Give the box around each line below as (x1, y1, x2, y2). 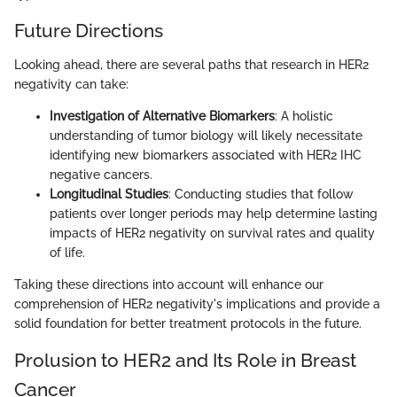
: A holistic (275, 108, 333, 123)
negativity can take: (14, 76, 128, 91)
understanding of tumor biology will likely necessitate (50, 128, 362, 143)
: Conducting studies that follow (168, 186, 354, 201)
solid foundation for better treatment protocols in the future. (14, 315, 362, 331)
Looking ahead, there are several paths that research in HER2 (14, 57, 369, 72)
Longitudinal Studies (50, 186, 168, 201)
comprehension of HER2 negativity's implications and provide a (14, 296, 380, 311)
